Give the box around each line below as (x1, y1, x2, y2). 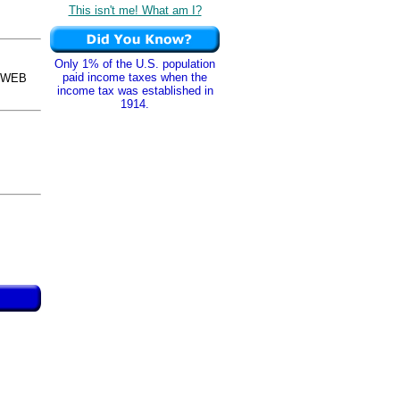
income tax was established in (56, 84, 213, 97)
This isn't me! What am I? (68, 3, 202, 17)
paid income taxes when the (62, 71, 207, 84)
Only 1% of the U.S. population (54, 57, 215, 71)
